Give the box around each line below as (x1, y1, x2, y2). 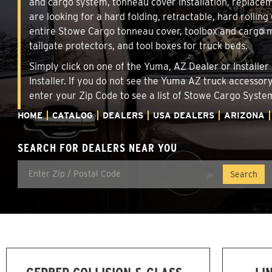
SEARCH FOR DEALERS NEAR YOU (18, 140, 177, 155)
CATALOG (52, 110, 93, 120)
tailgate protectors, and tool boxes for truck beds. (29, 39, 248, 52)
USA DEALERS (153, 110, 214, 120)
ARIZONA (224, 110, 265, 120)
